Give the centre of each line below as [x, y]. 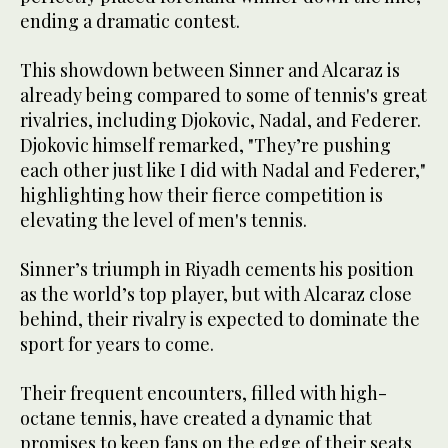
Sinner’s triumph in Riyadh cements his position [217, 269]
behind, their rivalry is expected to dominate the [220, 319]
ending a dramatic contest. [130, 21]
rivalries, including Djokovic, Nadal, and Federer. [220, 120]
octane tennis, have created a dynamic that [196, 418]
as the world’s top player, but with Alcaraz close [216, 294]
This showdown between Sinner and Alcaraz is [210, 70]
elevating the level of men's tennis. [163, 220]
